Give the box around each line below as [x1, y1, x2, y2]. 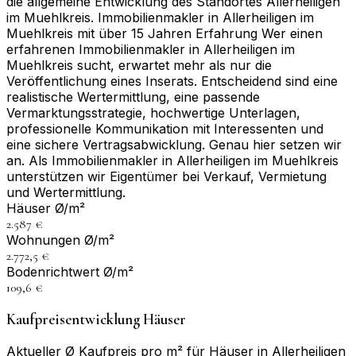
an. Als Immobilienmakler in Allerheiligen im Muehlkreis [6, 153, 339, 169]
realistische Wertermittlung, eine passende [6, 89, 260, 106]
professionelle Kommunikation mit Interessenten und [6, 121, 323, 137]
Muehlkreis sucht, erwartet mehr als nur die [6, 57, 272, 74]
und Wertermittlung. [6, 184, 126, 201]
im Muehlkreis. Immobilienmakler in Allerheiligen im [6, 10, 314, 26]
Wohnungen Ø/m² [6, 232, 114, 249]
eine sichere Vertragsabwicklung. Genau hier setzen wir [6, 137, 342, 153]
